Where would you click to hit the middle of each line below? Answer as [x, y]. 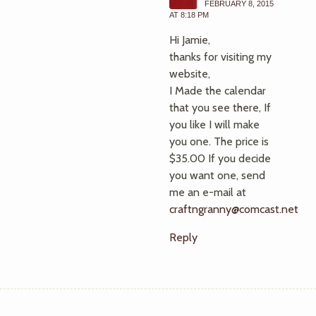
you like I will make [214, 124]
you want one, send [217, 175]
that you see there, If [220, 108]
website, [190, 74]
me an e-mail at [208, 192]
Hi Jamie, [190, 40]
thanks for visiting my [220, 57]
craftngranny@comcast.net [234, 209]
